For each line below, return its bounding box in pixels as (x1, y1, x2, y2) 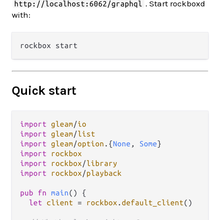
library (86, 159, 117, 168)
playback (86, 169, 122, 178)
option (78, 139, 104, 148)
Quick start (12, 83, 77, 98)
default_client (122, 198, 184, 207)
